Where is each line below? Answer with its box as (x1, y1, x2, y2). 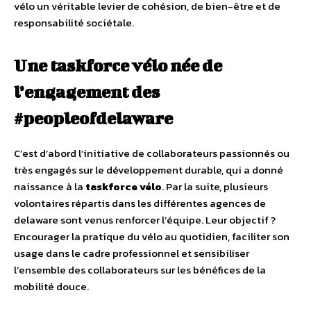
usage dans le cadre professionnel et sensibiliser (14, 245, 249, 261)
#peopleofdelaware (14, 108, 173, 128)
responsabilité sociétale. (14, 15, 134, 31)
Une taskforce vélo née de (14, 56, 222, 75)
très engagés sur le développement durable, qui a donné (14, 162, 283, 178)
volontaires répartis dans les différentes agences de (14, 195, 266, 211)
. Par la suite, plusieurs (162, 178, 268, 194)
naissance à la (14, 178, 85, 194)
